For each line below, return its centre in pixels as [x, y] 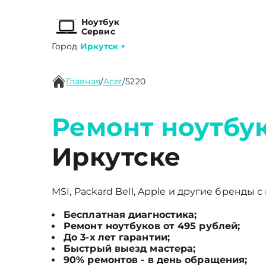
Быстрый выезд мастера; [130, 248]
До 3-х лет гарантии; [117, 237]
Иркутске [116, 157]
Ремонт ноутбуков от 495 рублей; [152, 226]
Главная [83, 81]
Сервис [98, 31]
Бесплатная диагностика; [130, 215]
